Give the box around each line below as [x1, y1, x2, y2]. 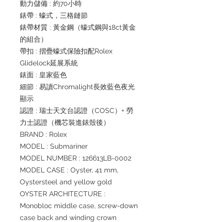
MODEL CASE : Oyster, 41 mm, [20, 166, 118, 174]
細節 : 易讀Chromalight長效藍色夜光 [20, 83, 135, 91]
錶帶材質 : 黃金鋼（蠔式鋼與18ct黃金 [20, 23, 136, 31]
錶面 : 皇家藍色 [20, 71, 67, 79]
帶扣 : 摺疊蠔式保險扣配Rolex [20, 47, 112, 55]
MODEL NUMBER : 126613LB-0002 [20, 154, 131, 162]
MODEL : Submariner [20, 142, 88, 150]
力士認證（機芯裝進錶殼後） [20, 118, 110, 126]
